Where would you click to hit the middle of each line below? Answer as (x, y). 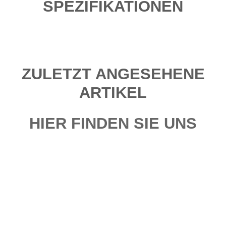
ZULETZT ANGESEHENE (113, 74)
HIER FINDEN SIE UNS (113, 124)
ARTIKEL (113, 92)
